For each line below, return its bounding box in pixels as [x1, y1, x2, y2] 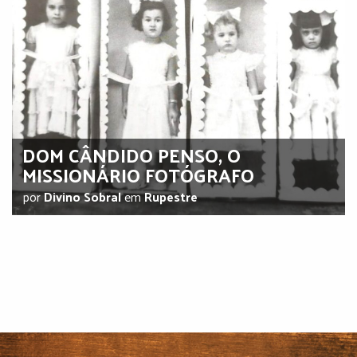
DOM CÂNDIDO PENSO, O [22, 136, 241, 172]
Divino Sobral [43, 184, 121, 208]
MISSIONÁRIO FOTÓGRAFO [22, 156, 254, 192]
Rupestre [143, 184, 198, 208]
